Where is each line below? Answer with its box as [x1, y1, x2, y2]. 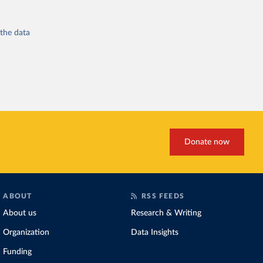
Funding [3, 248, 32, 256]
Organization [3, 228, 50, 237]
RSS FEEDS [141, 193, 184, 200]
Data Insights [130, 228, 178, 237]
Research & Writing [130, 209, 201, 217]
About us [3, 209, 37, 217]
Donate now [184, 138, 230, 146]
